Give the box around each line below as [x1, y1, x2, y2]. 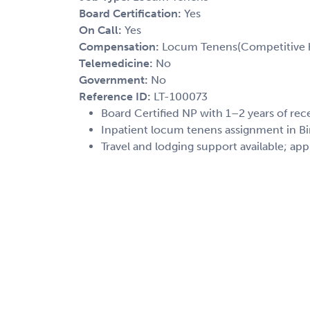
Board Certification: [79, 6, 184, 20]
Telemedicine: [79, 56, 156, 70]
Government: [79, 73, 151, 86]
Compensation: [79, 39, 162, 53]
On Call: [79, 23, 125, 37]
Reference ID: [79, 89, 154, 103]
